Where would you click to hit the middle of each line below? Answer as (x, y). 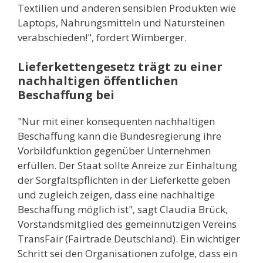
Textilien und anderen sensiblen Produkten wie (127, 8)
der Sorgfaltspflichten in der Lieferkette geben (124, 180)
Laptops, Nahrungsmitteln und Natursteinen (121, 23)
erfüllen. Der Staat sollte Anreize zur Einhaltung (127, 165)
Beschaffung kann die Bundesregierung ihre (119, 136)
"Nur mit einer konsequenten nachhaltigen (116, 121)
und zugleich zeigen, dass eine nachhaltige (116, 194)
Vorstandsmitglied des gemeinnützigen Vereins (127, 224)
